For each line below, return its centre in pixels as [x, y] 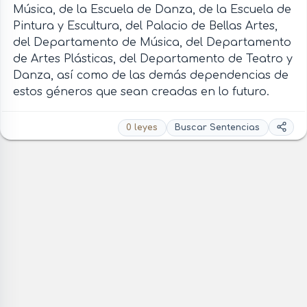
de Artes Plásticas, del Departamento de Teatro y [152, 59]
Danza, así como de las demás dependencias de [150, 76]
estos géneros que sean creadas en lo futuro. [141, 92]
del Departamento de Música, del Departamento [152, 43]
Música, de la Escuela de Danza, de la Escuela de [152, 10]
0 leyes [142, 128]
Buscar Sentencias [218, 128]
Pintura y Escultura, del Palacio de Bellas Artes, [145, 26]
